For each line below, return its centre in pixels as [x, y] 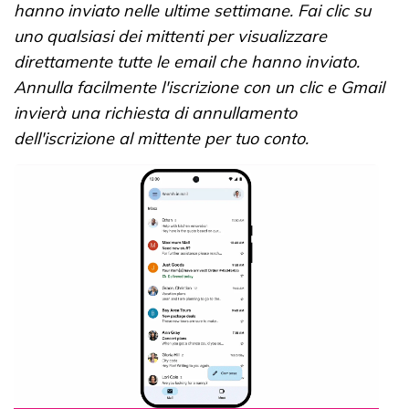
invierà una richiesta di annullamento [155, 113]
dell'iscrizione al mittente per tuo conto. [161, 139]
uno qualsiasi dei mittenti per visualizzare [170, 37]
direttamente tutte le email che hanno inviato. [187, 62]
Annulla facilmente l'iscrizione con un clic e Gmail [199, 88]
